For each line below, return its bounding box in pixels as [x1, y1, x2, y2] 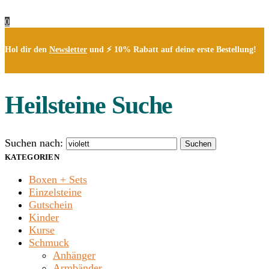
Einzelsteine [29, 186, 82, 199]
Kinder [29, 211, 59, 224]
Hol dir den [5, 44, 49, 54]
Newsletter [49, 44, 87, 54]
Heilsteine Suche [5, 91, 173, 119]
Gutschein [29, 199, 73, 211]
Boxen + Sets [29, 174, 87, 186]
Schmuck [29, 237, 69, 249]
